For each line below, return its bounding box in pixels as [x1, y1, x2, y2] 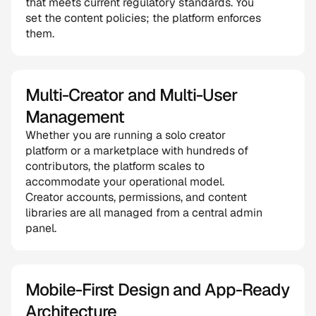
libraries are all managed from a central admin [25, 205, 262, 220]
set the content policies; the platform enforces [25, 11, 261, 25]
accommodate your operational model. [25, 174, 224, 189]
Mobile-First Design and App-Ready [25, 279, 290, 300]
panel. [25, 221, 56, 236]
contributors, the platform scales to [25, 159, 205, 174]
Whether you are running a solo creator [25, 128, 226, 142]
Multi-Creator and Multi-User [25, 84, 238, 106]
